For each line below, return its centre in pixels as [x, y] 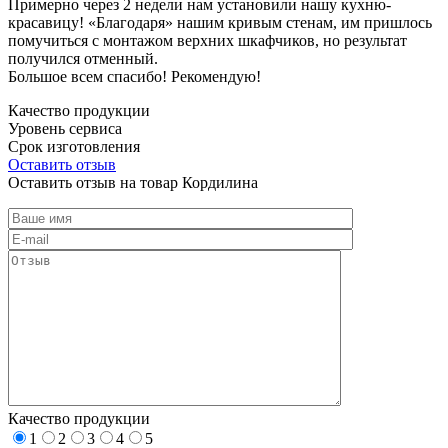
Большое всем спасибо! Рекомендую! [134, 76]
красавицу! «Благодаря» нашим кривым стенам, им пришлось [220, 22]
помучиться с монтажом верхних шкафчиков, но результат [207, 40]
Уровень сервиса [65, 128]
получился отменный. [83, 58]
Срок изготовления [74, 146]
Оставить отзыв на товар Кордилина [133, 182]
